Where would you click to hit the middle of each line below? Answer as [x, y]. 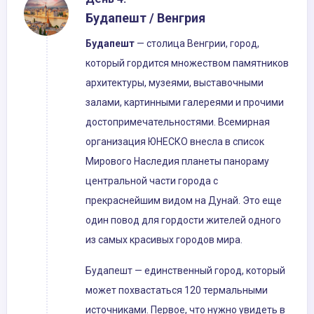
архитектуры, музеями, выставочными [175, 83]
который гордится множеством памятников [187, 63]
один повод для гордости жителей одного [183, 220]
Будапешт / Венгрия [145, 18]
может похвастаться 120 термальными [177, 291]
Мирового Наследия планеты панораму [177, 162]
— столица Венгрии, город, [197, 44]
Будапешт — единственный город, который [185, 271]
